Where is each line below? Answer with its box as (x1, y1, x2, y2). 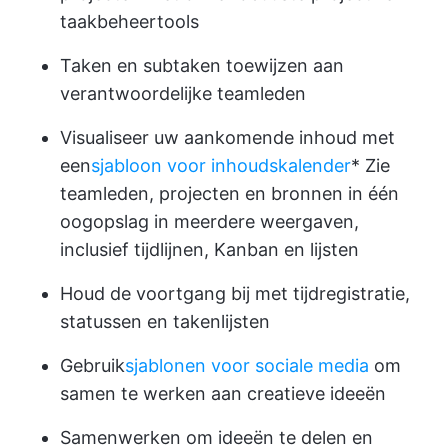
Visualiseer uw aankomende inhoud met (60, 126, 395, 148)
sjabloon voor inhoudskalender (91, 154, 351, 176)
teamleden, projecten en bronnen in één (60, 182, 399, 204)
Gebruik (60, 354, 125, 376)
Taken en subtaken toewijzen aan (60, 54, 344, 76)
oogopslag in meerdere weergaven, (60, 210, 359, 232)
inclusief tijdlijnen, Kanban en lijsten (60, 238, 359, 260)
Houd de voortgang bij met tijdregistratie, (60, 282, 410, 304)
